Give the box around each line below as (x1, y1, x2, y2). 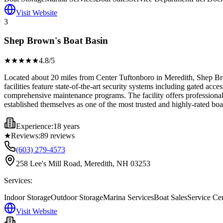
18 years (53, 121, 80, 130)
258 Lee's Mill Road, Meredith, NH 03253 (16, 159, 150, 168)
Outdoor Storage (51, 193, 103, 202)
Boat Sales (154, 193, 187, 202)
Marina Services (103, 193, 154, 202)
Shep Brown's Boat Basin (4, 35, 108, 46)
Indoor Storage (4, 193, 51, 202)
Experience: (16, 121, 53, 130)
